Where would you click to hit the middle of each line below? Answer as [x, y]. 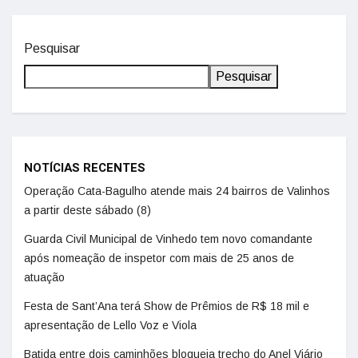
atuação [44, 277]
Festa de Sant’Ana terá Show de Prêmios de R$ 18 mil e [167, 306]
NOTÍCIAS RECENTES [85, 168]
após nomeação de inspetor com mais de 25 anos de [159, 258]
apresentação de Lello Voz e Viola [110, 325]
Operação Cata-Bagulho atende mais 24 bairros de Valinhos [177, 191]
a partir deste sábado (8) [88, 210]
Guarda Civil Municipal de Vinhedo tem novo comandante [168, 239]
